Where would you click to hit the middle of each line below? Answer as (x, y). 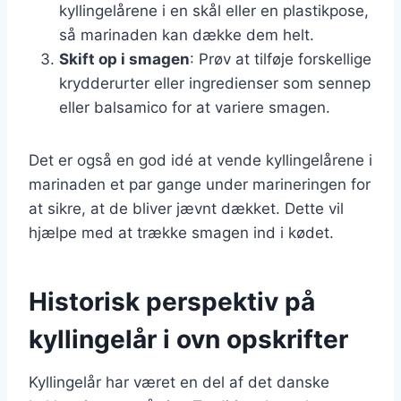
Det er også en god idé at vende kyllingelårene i (200, 160)
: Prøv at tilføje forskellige (281, 59)
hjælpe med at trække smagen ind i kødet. (181, 232)
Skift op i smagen (124, 59)
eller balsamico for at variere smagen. (195, 107)
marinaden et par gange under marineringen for (200, 184)
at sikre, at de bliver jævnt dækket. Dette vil (186, 208)
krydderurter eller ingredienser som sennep (215, 83)
